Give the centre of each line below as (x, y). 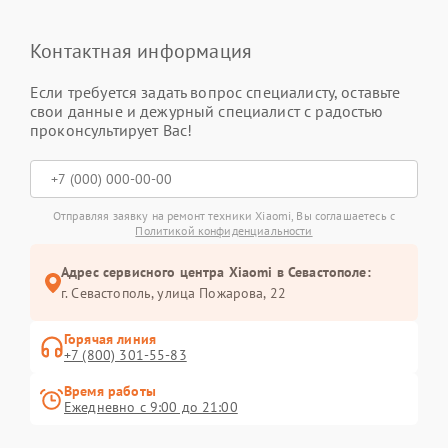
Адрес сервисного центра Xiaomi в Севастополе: (216, 272)
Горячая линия (110, 339)
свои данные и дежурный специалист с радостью (207, 111)
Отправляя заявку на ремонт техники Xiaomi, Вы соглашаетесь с (224, 215)
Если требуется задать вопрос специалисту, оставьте (215, 92)
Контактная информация (141, 51)
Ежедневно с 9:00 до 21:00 (151, 407)
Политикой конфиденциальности (224, 230)
